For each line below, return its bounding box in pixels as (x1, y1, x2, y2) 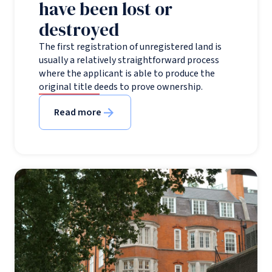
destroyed (39, 18, 119, 42)
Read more (54, 106, 101, 120)
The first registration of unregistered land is (39, 40, 222, 54)
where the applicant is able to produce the (39, 67, 215, 81)
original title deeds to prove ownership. (39, 80, 203, 94)
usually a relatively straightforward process (39, 53, 219, 67)
